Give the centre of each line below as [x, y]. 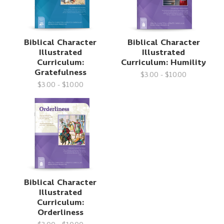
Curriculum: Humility [164, 62]
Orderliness [60, 212]
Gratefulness [60, 72]
